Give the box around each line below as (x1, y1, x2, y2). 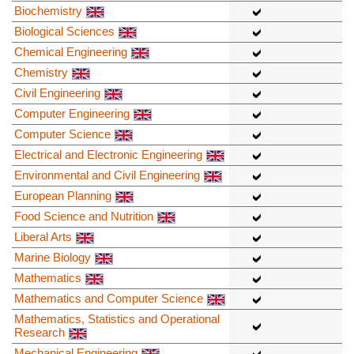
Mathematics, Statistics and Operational (14, 311, 220, 326)
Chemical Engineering (14, 44, 127, 58)
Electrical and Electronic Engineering (14, 147, 202, 161)
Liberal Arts (14, 229, 72, 243)
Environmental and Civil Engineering (14, 168, 200, 182)
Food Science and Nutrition (14, 209, 153, 223)
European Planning (14, 188, 111, 202)
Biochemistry (14, 3, 82, 17)
